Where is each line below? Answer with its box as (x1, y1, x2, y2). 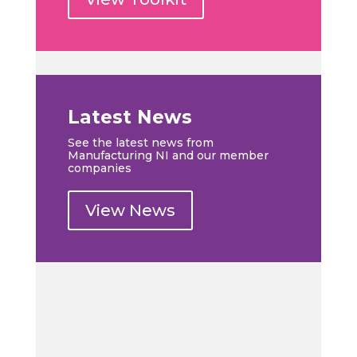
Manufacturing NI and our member (67, 148, 269, 163)
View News (84, 201, 175, 220)
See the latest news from (67, 135, 214, 150)
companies (67, 161, 131, 175)
